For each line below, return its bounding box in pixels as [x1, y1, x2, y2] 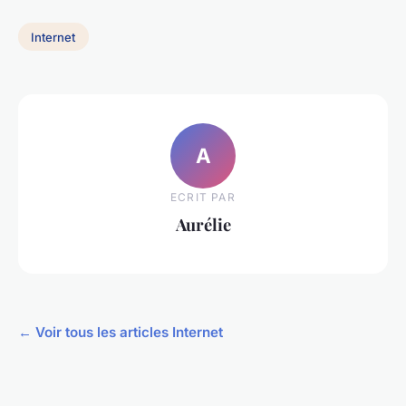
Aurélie [175, 213, 231, 237]
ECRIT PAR [170, 190, 236, 205]
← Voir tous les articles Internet [18, 323, 223, 341]
